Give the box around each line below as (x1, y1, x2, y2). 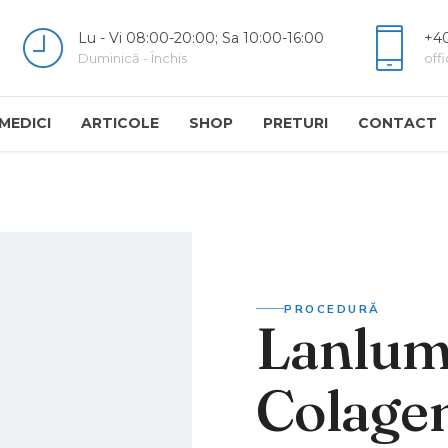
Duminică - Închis (78, 50, 187, 66)
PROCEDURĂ (284, 300, 381, 316)
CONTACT (358, 114, 437, 132)
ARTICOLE (81, 114, 159, 132)
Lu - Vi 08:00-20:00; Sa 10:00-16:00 (78, 29, 324, 47)
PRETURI (263, 114, 328, 132)
